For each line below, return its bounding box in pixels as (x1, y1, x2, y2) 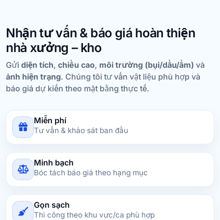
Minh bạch (34, 157, 74, 167)
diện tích (21, 59, 54, 70)
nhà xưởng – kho (6, 40, 102, 55)
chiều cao (58, 59, 95, 70)
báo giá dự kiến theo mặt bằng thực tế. (6, 83, 149, 93)
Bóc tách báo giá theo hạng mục (34, 167, 148, 177)
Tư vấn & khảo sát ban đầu (34, 125, 128, 135)
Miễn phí (34, 115, 66, 125)
